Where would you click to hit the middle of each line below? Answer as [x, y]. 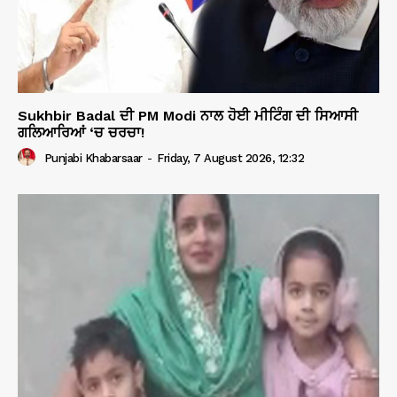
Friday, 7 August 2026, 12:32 [230, 158]
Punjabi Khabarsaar [93, 158]
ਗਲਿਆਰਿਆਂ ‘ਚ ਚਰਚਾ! [81, 132]
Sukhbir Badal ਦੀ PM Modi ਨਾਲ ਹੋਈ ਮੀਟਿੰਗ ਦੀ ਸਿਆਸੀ [188, 115]
